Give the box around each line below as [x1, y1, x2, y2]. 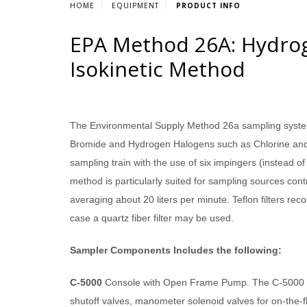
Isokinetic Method [70, 55, 245, 83]
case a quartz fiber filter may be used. [70, 212, 234, 223]
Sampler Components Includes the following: [70, 245, 282, 256]
